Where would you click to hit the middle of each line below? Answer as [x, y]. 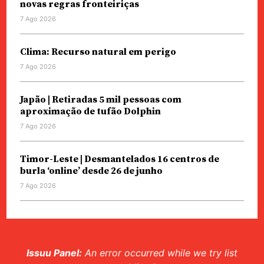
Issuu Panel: [54, 253]
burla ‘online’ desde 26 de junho [91, 171]
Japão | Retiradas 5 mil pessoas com [100, 100]
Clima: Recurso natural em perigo [98, 52]
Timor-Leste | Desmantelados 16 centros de [119, 159]
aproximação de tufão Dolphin [90, 111]
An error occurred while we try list [160, 253]
